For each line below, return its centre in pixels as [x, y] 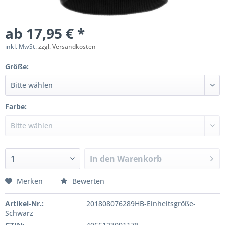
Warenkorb [140, 159]
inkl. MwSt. [22, 46]
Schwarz [19, 213]
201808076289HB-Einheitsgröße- [141, 204]
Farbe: [16, 107]
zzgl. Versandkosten [67, 46]
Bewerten [87, 181]
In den [103, 159]
